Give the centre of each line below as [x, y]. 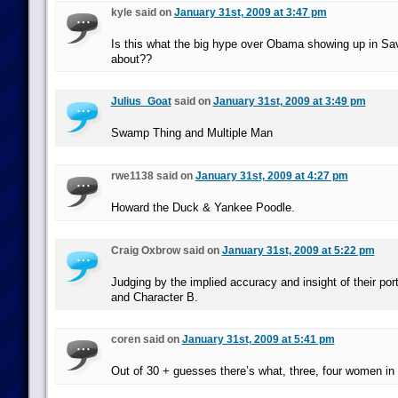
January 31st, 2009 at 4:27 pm [271, 176]
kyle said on [142, 12]
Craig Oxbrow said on [166, 251]
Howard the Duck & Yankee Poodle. [203, 207]
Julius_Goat [141, 101]
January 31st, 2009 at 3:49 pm [289, 101]
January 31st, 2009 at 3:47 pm [250, 12]
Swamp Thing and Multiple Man [191, 133]
